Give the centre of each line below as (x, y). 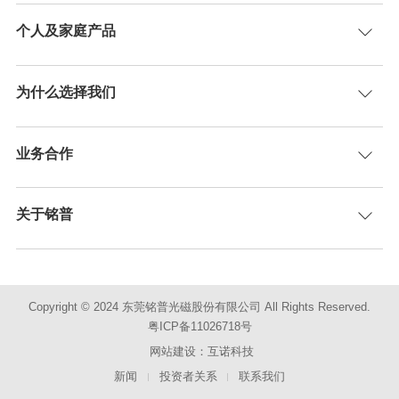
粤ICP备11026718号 (199, 326)
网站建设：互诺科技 (202, 351)
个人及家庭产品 (65, 30)
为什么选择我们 (65, 92)
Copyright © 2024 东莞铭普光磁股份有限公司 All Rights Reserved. (199, 306)
